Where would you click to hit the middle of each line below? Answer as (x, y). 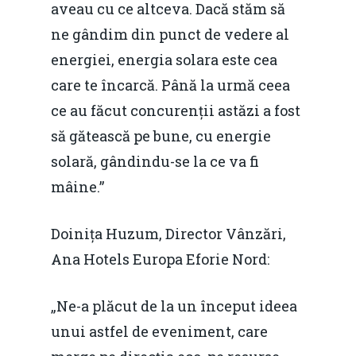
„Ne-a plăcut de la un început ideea (174, 306)
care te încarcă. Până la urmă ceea (170, 85)
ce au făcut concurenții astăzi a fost (176, 110)
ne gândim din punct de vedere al (170, 34)
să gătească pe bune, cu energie (161, 135)
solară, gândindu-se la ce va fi (155, 161)
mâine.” (77, 186)
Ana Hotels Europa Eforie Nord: (160, 259)
